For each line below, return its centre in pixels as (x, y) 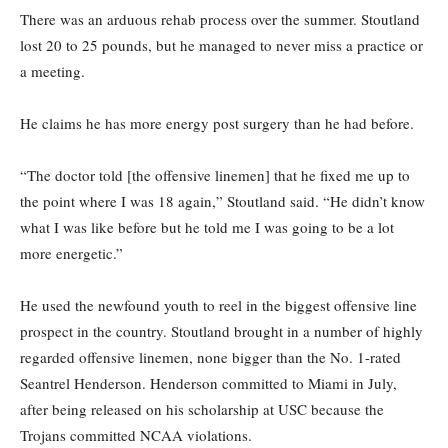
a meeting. (52, 71)
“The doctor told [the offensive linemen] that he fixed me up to (215, 175)
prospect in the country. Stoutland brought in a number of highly (221, 331)
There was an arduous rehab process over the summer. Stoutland (220, 19)
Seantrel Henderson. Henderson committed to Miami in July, (208, 383)
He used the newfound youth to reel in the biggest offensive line (218, 305)
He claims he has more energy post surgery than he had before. (217, 123)
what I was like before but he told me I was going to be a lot (207, 227)
